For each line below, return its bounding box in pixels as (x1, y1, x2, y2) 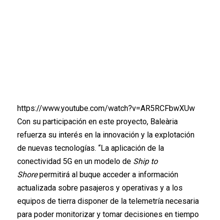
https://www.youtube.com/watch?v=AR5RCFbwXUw (17, 104, 195, 113)
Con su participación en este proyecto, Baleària (17, 117, 178, 127)
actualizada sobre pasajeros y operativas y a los (17, 183, 183, 193)
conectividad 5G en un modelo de (17, 157, 133, 166)
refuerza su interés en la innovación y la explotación (17, 130, 194, 140)
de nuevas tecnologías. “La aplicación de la (17, 143, 164, 153)
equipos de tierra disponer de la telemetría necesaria (17, 196, 199, 206)
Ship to (133, 157, 158, 166)
